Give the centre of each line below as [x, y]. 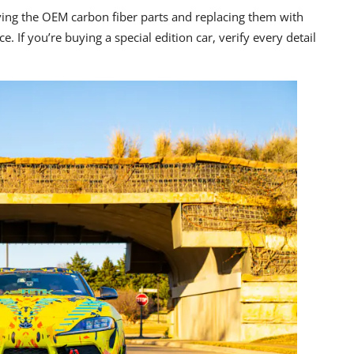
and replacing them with [236, 17]
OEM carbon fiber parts [105, 17]
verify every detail [267, 38]
